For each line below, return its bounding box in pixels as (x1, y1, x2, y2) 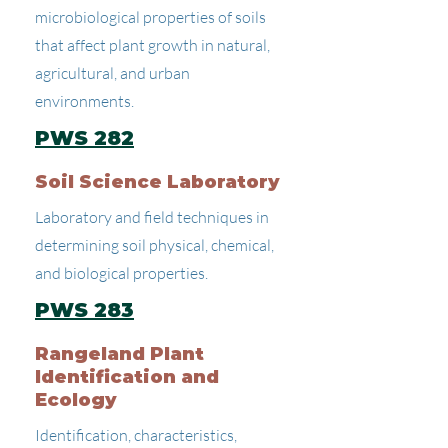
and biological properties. (35, 263, 208, 283)
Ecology (35, 389, 117, 411)
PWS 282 (35, 126, 134, 150)
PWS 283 (35, 298, 134, 322)
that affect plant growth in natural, (35, 35, 270, 55)
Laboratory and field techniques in (35, 207, 269, 227)
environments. (35, 91, 134, 111)
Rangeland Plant (35, 343, 204, 365)
